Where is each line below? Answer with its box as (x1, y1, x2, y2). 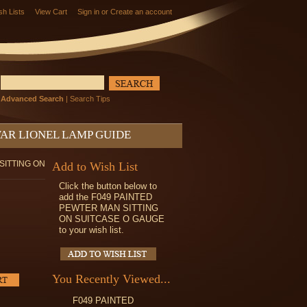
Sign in (77, 8, 99, 16)
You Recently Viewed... (52, 272, 171, 286)
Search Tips (70, 95, 110, 103)
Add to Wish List (52, 160, 138, 173)
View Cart (35, 8, 67, 16)
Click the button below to (59, 181, 157, 191)
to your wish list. (59, 225, 124, 235)
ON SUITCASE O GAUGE (59, 214, 164, 224)
